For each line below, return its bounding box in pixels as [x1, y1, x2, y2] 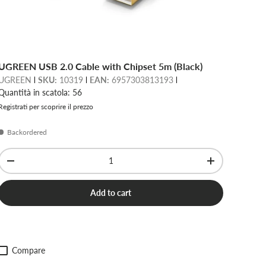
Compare [12, 245, 46, 255]
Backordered [7, 127, 47, 137]
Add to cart [90, 187, 132, 198]
